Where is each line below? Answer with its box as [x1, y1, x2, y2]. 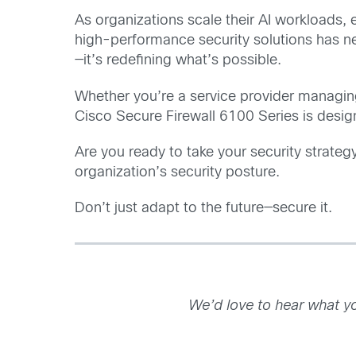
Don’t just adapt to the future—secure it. [75, 202, 333, 215]
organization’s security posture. [75, 165, 281, 180]
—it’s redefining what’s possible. [75, 54, 282, 68]
